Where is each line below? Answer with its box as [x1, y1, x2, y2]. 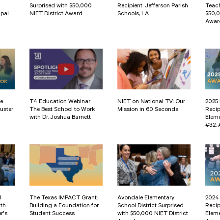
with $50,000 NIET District [117, 211, 188, 218]
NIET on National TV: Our [117, 99, 185, 106]
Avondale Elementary [117, 195, 174, 202]
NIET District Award [29, 10, 82, 18]
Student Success [29, 211, 75, 218]
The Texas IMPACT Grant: [29, 195, 98, 202]
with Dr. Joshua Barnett [29, 114, 91, 122]
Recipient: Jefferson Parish [117, 2, 188, 10]
